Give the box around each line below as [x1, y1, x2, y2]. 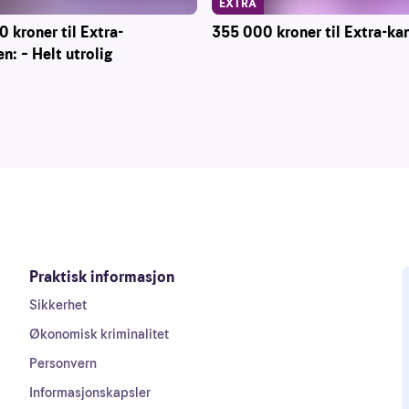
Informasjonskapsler [29, 383, 151, 402]
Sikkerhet [29, 296, 87, 314]
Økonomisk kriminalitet [29, 325, 169, 343]
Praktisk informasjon [29, 267, 174, 288]
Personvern [29, 354, 97, 372]
